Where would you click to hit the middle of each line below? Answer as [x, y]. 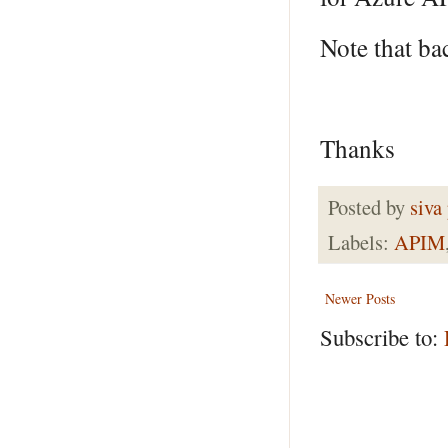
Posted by [369, 206]
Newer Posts [360, 299]
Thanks [357, 148]
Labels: [361, 242]
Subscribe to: [382, 337]
